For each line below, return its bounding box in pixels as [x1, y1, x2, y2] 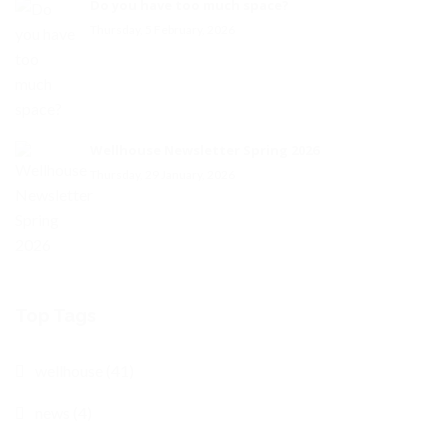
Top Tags [15, 305, 96, 327]
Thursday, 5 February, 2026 [90, 22, 235, 38]
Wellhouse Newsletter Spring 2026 [90, 141, 319, 160]
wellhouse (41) [35, 361, 134, 381]
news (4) [35, 403, 92, 423]
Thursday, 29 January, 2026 [90, 167, 235, 183]
